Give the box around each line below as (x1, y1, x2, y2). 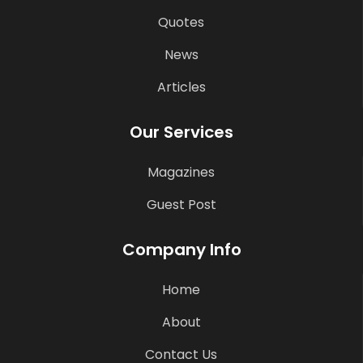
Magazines (147, 163, 215, 182)
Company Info (122, 238, 241, 262)
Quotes (158, 13, 204, 32)
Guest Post (146, 195, 216, 215)
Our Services (130, 121, 233, 144)
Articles (156, 78, 206, 97)
